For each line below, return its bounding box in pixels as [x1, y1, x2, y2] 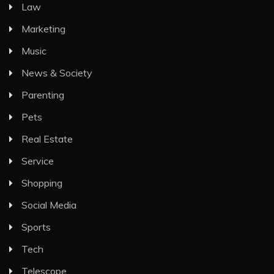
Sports [21, 221, 51, 233]
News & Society [21, 67, 92, 79]
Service [21, 155, 54, 167]
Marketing [21, 23, 65, 35]
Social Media [21, 199, 76, 211]
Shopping [21, 177, 62, 189]
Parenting [21, 89, 64, 101]
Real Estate [21, 133, 73, 145]
